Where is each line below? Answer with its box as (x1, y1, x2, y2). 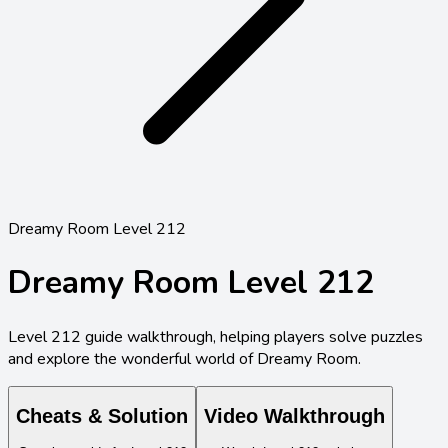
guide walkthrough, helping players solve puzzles (81, 325, 423, 348)
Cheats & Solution (16, 405, 188, 428)
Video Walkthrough (204, 405, 385, 428)
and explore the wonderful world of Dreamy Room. (8, 347, 361, 370)
